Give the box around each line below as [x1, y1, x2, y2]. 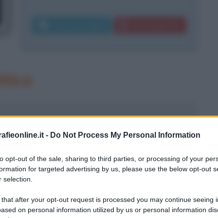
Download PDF [131, 21, 180, 30]
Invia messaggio [53, 21, 105, 30]
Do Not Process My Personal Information [50, 130, 200, 139]
